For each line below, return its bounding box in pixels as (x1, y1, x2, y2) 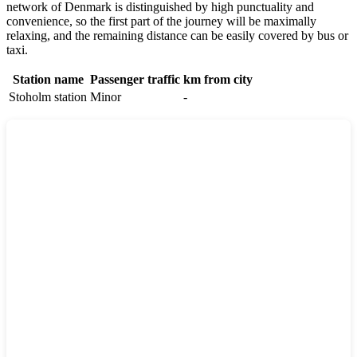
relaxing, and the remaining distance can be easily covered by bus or (6, 28, 348, 42)
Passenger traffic (90, 72, 180, 86)
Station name (12, 72, 84, 86)
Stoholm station (9, 89, 87, 104)
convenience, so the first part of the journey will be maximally (6, 14, 316, 28)
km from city (183, 72, 253, 86)
